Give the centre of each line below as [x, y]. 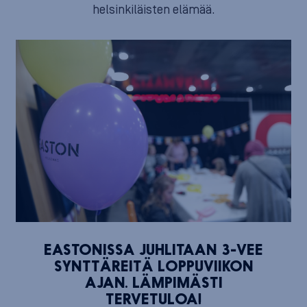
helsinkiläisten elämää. [153, 10]
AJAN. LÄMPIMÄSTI [153, 284]
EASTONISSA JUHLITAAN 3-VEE [153, 251]
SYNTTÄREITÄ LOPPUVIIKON [153, 267]
